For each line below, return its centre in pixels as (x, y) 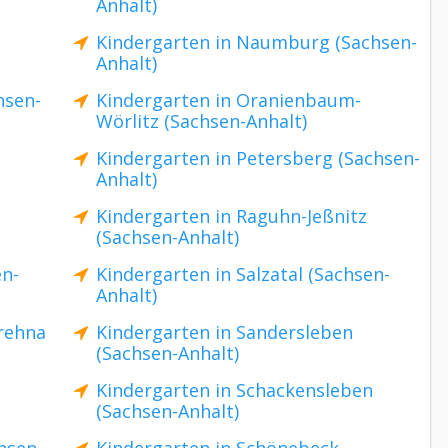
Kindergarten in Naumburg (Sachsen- (256, 42)
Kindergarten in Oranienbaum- (228, 100)
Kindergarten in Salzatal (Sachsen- (243, 274)
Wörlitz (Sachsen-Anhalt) (201, 121)
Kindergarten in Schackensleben (234, 390)
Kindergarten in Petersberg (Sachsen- (258, 158)
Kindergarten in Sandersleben (224, 332)
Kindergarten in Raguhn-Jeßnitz (231, 216)
